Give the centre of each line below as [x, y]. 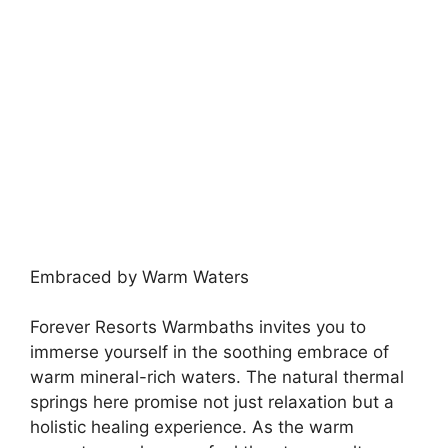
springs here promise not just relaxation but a [212, 402]
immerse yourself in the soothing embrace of [209, 352]
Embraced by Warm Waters [139, 276]
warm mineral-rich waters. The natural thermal [217, 377]
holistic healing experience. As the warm [192, 427]
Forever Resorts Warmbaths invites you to [198, 327]
